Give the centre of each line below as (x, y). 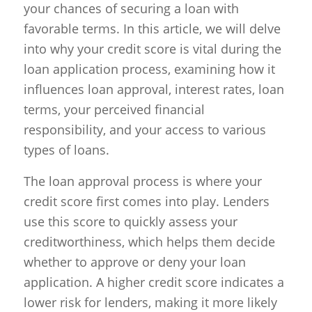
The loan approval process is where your (142, 181)
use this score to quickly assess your (130, 221)
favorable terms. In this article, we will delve (152, 29)
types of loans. (66, 150)
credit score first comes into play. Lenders (146, 201)
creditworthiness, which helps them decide (149, 241)
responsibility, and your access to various (145, 130)
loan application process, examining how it (149, 69)
